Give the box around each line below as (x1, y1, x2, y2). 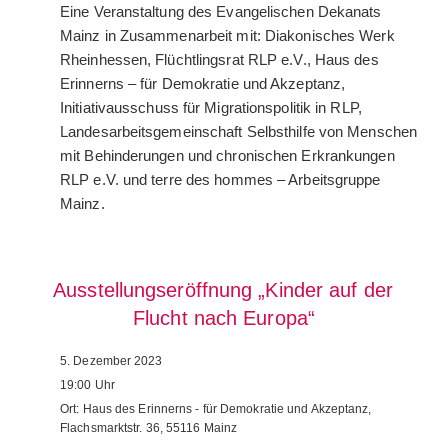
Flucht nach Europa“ (133, 307, 315, 330)
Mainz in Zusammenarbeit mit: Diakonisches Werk (60, 27, 395, 45)
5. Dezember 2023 (60, 354, 163, 369)
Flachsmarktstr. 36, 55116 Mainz (60, 421, 238, 436)
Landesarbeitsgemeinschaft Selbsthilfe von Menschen (60, 123, 418, 141)
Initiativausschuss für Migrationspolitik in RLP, (60, 99, 362, 117)
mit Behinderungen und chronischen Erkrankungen (60, 147, 395, 165)
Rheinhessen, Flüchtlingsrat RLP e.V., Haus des (60, 51, 379, 69)
